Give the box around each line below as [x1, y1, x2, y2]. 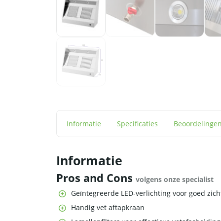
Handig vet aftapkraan [71, 203, 145, 213]
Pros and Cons [56, 171, 136, 185]
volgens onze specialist [136, 175, 214, 184]
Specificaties [117, 119, 158, 129]
